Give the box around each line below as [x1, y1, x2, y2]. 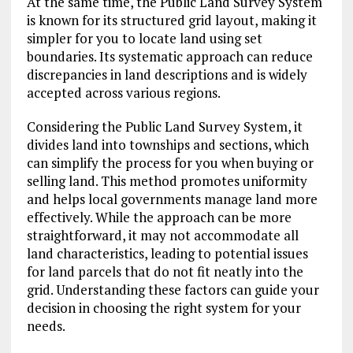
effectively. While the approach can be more [26, 208, 292, 227]
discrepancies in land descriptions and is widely [26, 65, 307, 84]
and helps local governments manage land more [26, 190, 318, 209]
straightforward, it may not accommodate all [26, 226, 299, 245]
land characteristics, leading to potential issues [26, 244, 308, 263]
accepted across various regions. [26, 84, 221, 102]
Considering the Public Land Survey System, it [26, 117, 303, 136]
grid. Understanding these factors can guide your [26, 281, 319, 299]
